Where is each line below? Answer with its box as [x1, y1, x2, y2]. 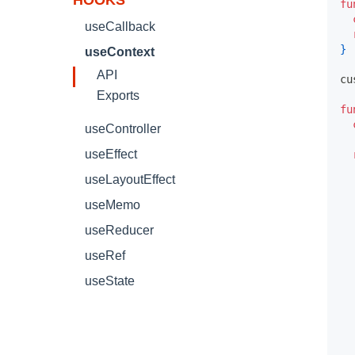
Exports [97, 89, 139, 102]
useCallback [85, 20, 155, 33]
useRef [85, 249, 125, 262]
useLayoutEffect [85, 173, 175, 186]
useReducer [85, 223, 154, 237]
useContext [85, 45, 155, 59]
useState [85, 274, 135, 288]
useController [85, 122, 161, 136]
